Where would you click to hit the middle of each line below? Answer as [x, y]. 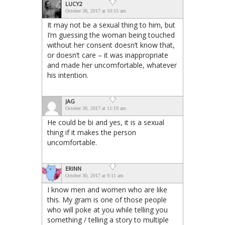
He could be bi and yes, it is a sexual [106, 123]
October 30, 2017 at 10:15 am [96, 11]
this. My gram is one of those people [107, 200]
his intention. [68, 75]
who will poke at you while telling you [107, 210]
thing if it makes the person [92, 133]
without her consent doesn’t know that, [111, 45]
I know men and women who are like [107, 190]
